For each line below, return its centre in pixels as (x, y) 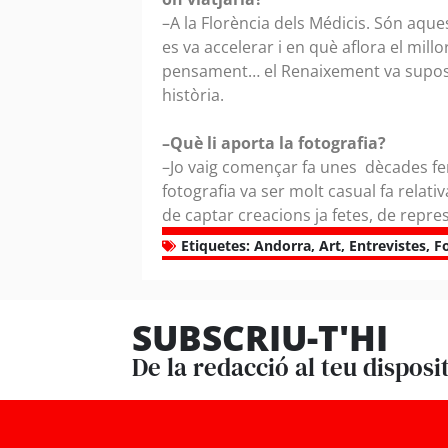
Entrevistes (387, 246)
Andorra (282, 246)
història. (195, 95)
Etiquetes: (215, 246)
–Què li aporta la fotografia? (274, 143)
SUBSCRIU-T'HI (260, 338)
